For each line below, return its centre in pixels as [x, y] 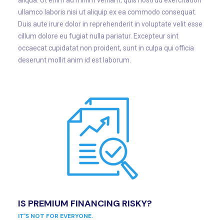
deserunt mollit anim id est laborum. [74, 60]
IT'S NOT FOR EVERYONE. [55, 216]
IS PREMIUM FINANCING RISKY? [85, 204]
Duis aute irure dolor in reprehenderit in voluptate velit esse [110, 24]
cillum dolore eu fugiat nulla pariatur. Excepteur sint [98, 36]
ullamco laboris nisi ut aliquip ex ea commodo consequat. [107, 12]
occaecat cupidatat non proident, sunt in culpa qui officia [106, 48]
